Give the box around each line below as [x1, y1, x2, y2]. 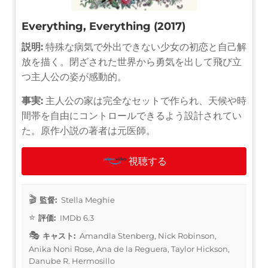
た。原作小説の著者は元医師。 [22, 124, 156, 136]
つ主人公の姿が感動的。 [22, 71, 127, 83]
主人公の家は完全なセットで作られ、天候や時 [43, 95, 246, 106]
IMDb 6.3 [58, 212, 94, 223]
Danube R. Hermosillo [29, 255, 115, 266]
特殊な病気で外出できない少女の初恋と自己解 [43, 41, 246, 53]
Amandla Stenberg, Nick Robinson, [78, 230, 217, 240]
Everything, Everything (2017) [22, 19, 185, 33]
